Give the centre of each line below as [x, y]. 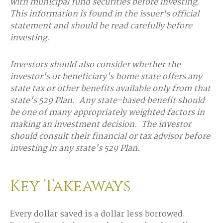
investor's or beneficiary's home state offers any [106, 77]
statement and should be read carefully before [101, 26]
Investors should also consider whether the [95, 65]
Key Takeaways [70, 186]
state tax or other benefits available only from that [110, 89]
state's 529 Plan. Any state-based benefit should [107, 101]
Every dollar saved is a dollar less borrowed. [98, 214]
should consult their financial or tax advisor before [110, 137]
